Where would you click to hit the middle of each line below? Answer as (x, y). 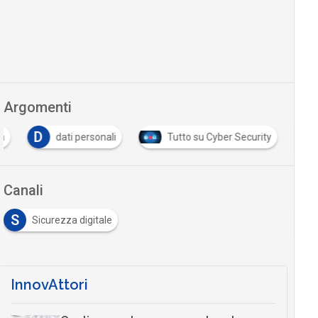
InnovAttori (49, 284)
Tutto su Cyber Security (219, 137)
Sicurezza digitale (72, 220)
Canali (23, 190)
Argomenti (37, 107)
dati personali (86, 137)
